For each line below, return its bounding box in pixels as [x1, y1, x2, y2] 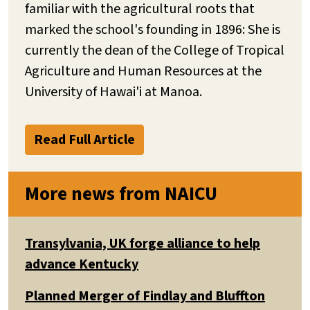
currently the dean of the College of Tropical [25, 40, 284, 60]
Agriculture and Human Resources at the [25, 61, 262, 81]
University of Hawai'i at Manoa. [25, 82, 205, 102]
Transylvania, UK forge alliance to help [25, 233, 260, 253]
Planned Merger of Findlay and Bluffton [25, 286, 265, 306]
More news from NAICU [25, 180, 217, 208]
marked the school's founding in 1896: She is [25, 19, 280, 39]
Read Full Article [34, 129, 135, 149]
